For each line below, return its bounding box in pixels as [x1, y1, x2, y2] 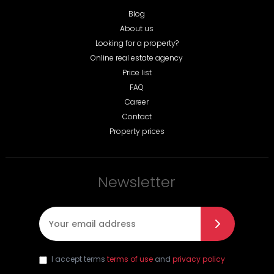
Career [125, 97, 149, 108]
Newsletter [98, 172, 176, 193]
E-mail [39, 241, 71, 254]
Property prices [109, 126, 165, 137]
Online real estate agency [91, 53, 183, 64]
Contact [122, 111, 152, 122]
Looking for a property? [95, 38, 179, 49]
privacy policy [172, 254, 225, 265]
